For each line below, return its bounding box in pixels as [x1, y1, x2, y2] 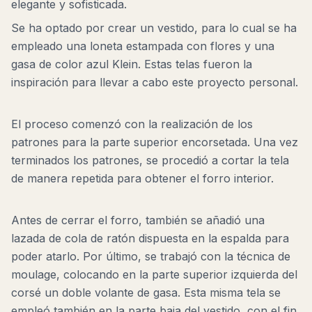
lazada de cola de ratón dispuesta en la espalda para [11, 231, 289, 245]
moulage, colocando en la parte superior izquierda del [11, 267, 297, 281]
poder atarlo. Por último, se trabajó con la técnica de [11, 249, 290, 263]
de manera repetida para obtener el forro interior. [11, 171, 274, 185]
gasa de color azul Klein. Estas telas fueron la [11, 57, 252, 71]
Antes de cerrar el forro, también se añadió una [11, 213, 265, 227]
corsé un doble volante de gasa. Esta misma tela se [11, 286, 281, 299]
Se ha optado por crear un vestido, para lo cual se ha [11, 21, 297, 35]
